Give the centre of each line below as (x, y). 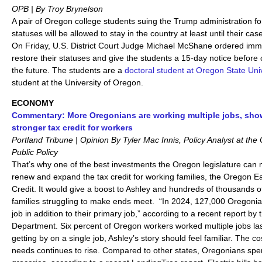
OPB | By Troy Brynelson (57, 8)
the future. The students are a (67, 70)
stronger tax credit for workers (72, 127)
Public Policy (35, 152)
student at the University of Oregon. (77, 82)
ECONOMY (33, 103)
